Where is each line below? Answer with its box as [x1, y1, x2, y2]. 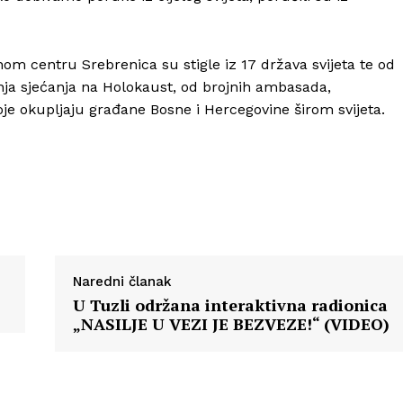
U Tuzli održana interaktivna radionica [72, 294, 388, 317]
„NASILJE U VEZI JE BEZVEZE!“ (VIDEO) [72, 313, 390, 336]
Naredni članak [72, 273, 172, 291]
